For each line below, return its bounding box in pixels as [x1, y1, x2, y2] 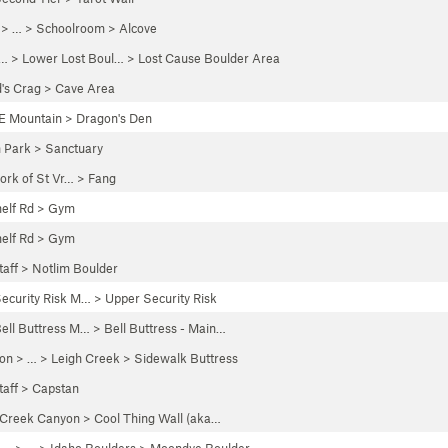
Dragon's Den [76, 110, 152, 126]
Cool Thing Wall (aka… [94, 410, 221, 426]
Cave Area [55, 80, 115, 96]
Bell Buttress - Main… [104, 320, 226, 336]
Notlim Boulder [32, 260, 118, 276]
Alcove [119, 20, 157, 36]
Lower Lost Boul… [22, 50, 124, 66]
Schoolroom [36, 20, 105, 36]
